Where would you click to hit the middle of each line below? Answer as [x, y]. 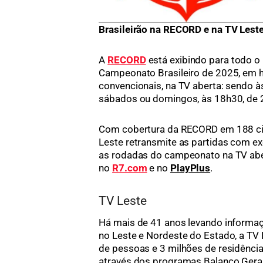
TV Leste [123, 201]
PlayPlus [190, 168]
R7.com [130, 168]
